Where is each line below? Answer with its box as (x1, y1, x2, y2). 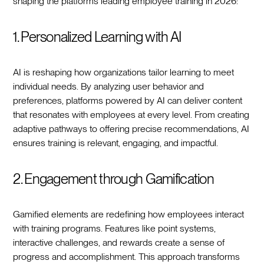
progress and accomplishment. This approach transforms (13, 250, 240, 262)
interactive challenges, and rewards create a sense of (13, 236, 225, 248)
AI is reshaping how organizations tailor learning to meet (13, 66, 235, 78)
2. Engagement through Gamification (13, 170, 214, 187)
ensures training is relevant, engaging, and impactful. (13, 137, 219, 148)
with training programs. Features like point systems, (13, 222, 216, 234)
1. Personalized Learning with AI (13, 28, 181, 45)
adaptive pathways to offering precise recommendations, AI (13, 123, 250, 134)
